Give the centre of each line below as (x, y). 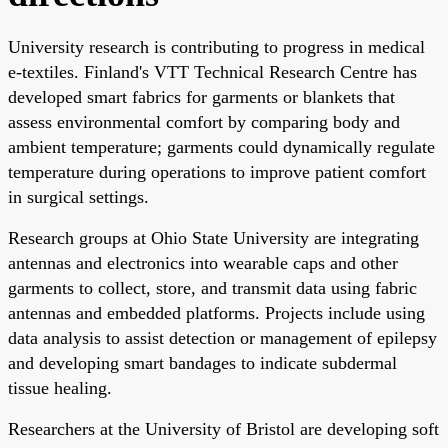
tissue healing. (60, 387)
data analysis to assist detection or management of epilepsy (222, 337)
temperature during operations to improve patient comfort (217, 171)
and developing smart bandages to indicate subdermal (202, 362)
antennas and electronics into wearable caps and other (203, 262)
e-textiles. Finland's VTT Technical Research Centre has (212, 71)
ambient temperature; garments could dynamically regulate (221, 146)
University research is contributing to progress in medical (216, 46)
